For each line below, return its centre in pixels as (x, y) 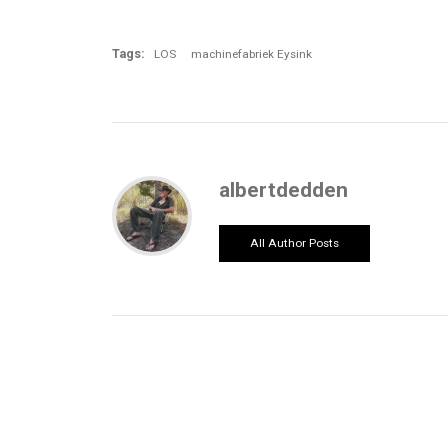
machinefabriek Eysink (251, 53)
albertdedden (283, 190)
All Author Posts (294, 243)
